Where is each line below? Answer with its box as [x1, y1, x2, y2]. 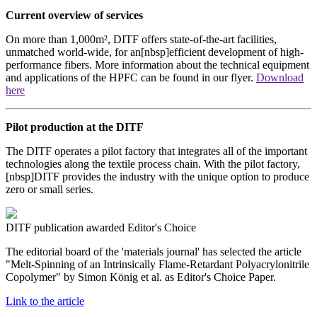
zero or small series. [6, 183, 93, 196]
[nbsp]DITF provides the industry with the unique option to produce [6, 171, 309, 183]
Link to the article [6, 295, 84, 308]
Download [256, 71, 304, 84]
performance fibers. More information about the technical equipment [6, 59, 309, 71]
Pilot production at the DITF [6, 121, 144, 134]
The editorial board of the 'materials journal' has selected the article [6, 246, 301, 258]
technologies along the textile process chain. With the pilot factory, [6, 158, 300, 171]
